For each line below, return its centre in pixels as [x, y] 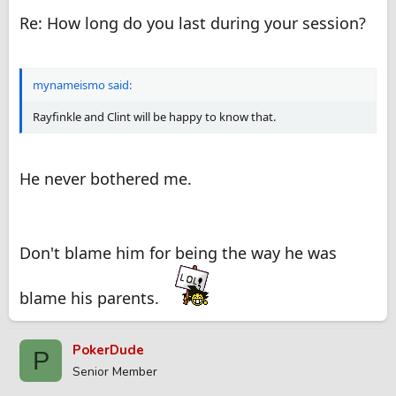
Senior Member [115, 372]
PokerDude [108, 350]
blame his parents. [91, 298]
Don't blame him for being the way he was [178, 253]
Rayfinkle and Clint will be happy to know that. [154, 117]
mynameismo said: [82, 85]
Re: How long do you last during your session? [193, 23]
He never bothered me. [106, 179]
